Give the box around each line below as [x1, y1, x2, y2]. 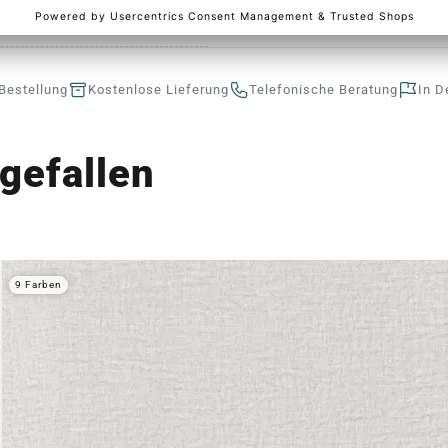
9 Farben [15, 279, 62, 290]
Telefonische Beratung [249, 82, 398, 97]
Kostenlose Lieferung [88, 82, 229, 97]
